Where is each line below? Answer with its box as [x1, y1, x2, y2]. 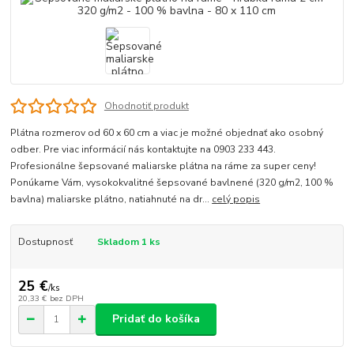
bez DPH [49, 292, 84, 304]
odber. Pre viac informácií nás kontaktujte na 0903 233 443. [10, 142, 279, 156]
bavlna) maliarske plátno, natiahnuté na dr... [10, 192, 213, 205]
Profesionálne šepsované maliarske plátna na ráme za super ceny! [10, 159, 317, 172]
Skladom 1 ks [96, 235, 160, 248]
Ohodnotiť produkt [104, 100, 189, 113]
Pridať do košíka [112, 311, 200, 327]
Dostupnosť [17, 235, 73, 248]
